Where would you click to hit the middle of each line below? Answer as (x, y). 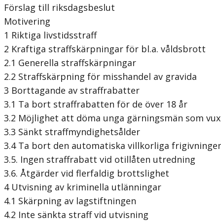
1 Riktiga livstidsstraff (50, 35)
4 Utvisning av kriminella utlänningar (83, 187)
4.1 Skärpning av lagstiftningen (70, 201)
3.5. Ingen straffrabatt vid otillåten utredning (100, 159)
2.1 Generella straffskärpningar (70, 62)
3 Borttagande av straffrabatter (72, 90)
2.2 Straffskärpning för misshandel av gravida (100, 76)
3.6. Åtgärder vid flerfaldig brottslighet (87, 173)
